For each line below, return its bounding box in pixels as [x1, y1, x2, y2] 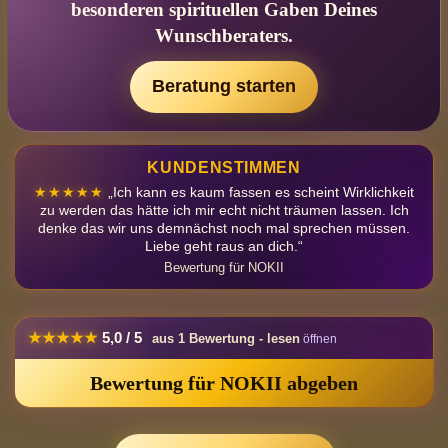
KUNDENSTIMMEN [147, 158, 301, 176]
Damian [100, 420, 152, 436]
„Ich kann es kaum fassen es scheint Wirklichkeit [104, 183, 414, 200]
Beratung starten [152, 76, 296, 97]
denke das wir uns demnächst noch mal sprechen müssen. [38, 219, 410, 236]
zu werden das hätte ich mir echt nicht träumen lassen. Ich [39, 201, 409, 218]
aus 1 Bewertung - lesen [152, 330, 300, 346]
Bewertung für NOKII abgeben [90, 371, 358, 394]
